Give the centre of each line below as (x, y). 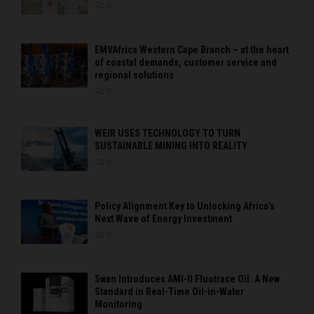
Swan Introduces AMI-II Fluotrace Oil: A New (187, 279)
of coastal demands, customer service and (186, 62)
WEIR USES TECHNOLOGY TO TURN (168, 133)
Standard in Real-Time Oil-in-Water (169, 292)
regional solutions (134, 75)
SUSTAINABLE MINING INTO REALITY (171, 145)
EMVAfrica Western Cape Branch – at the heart (192, 49)
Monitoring (118, 305)
